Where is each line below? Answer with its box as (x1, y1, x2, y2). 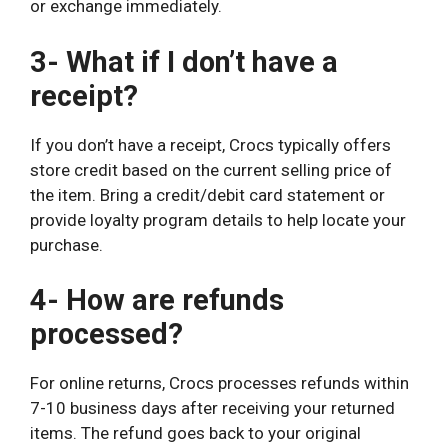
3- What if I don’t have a (30, 44, 338, 79)
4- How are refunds (30, 283, 284, 318)
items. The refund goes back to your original (30, 423, 361, 444)
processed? (30, 317, 183, 352)
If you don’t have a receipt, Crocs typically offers (30, 134, 391, 155)
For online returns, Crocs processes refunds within (30, 373, 409, 394)
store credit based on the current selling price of (30, 159, 392, 180)
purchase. (30, 234, 103, 255)
